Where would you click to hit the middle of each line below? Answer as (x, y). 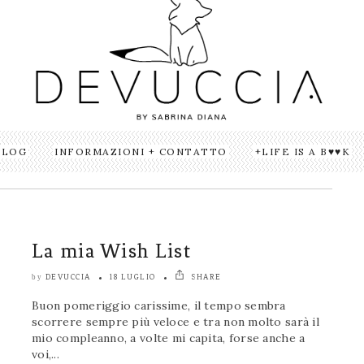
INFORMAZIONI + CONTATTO (141, 152)
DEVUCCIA (68, 277)
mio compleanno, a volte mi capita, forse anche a (169, 338)
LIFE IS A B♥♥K (306, 152)
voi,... (45, 355)
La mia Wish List (111, 251)
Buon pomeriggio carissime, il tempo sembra (159, 306)
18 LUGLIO (133, 277)
